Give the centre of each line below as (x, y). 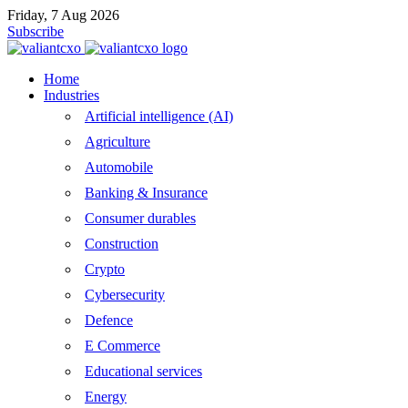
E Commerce (122, 346)
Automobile (119, 167)
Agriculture (117, 142)
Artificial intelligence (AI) (159, 116)
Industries (71, 95)
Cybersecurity (125, 295)
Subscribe (36, 31)
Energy (106, 397)
